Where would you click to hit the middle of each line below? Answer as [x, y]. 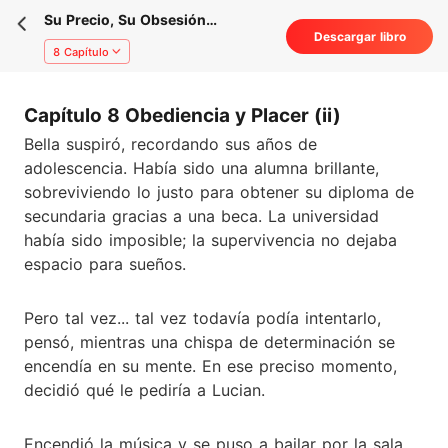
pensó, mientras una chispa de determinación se [209, 341]
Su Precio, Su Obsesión [125, 19]
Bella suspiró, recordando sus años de [170, 143]
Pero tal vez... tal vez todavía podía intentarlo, [202, 317]
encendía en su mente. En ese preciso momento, [210, 365]
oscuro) [71, 79]
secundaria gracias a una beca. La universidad [201, 215]
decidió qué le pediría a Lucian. [144, 389]
